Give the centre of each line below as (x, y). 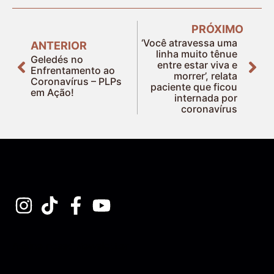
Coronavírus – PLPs (76, 81)
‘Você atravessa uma (189, 43)
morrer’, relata (206, 76)
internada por (206, 98)
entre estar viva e (197, 65)
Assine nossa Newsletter (71, 246)
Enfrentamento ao (73, 70)
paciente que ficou (194, 87)
